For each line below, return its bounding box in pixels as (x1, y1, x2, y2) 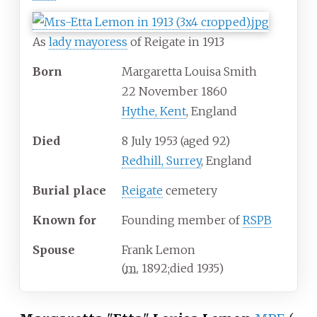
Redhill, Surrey (122, 154, 201, 168)
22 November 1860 (122, 84, 227, 99)
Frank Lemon (122, 243, 195, 258)
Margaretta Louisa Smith (122, 64, 257, 79)
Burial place (33, 183, 106, 198)
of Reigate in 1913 (127, 35, 224, 50)
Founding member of (122, 213, 243, 228)
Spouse (33, 243, 75, 258)
